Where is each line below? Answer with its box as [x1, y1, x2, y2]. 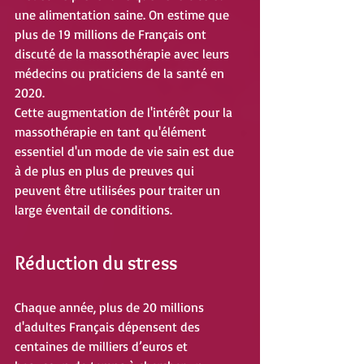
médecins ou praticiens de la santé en [15, 65, 227, 82]
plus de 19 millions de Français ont [15, 26, 210, 43]
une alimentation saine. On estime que [15, 6, 232, 24]
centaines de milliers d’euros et [15, 338, 191, 355]
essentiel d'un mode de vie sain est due [15, 143, 237, 160]
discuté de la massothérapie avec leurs [15, 45, 232, 63]
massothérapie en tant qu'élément [15, 123, 210, 141]
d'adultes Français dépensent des [15, 318, 203, 336]
